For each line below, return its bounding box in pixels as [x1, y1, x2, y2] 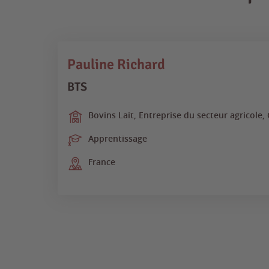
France [88, 156, 115, 168]
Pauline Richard [67, 55, 165, 74]
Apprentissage [88, 133, 147, 145]
